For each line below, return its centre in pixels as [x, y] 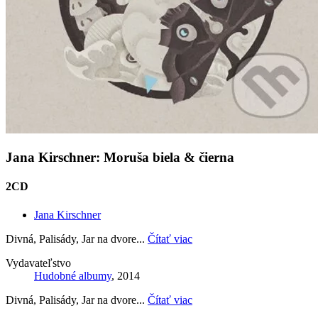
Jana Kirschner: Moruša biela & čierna [120, 158]
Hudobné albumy [73, 275]
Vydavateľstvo [38, 263]
